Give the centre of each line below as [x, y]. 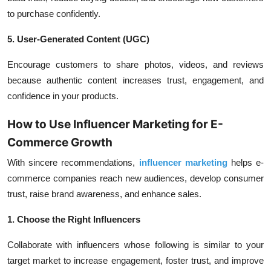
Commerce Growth [60, 142]
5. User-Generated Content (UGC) [78, 39]
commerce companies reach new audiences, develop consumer [135, 178]
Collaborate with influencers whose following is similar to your [135, 245]
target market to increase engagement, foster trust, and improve [135, 260]
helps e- [246, 162]
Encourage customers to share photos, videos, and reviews [135, 64]
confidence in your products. [63, 96]
